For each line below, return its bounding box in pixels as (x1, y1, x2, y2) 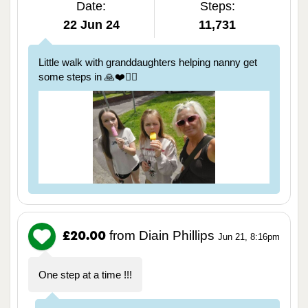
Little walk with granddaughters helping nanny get (38, 56, 257, 69)
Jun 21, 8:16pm (218, 231, 280, 242)
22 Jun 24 (63, 18, 120, 32)
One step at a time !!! (38, 268, 132, 280)
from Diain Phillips (109, 228, 214, 243)
